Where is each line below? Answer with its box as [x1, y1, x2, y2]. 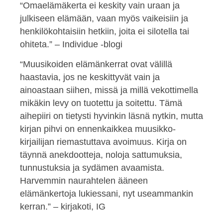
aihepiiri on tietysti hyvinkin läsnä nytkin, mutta [20, 111, 203, 121]
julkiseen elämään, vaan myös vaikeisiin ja [20, 13, 188, 23]
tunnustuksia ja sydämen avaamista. [20, 163, 164, 173]
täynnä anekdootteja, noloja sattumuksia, [20, 150, 182, 160]
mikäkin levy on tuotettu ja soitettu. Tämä [20, 98, 182, 109]
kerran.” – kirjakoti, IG [20, 202, 106, 212]
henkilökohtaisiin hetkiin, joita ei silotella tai [20, 26, 189, 36]
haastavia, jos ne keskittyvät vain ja [20, 72, 160, 83]
